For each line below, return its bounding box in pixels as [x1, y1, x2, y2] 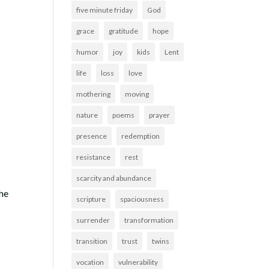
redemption [121, 131, 160, 141]
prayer [149, 110, 171, 119]
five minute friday [76, 5, 133, 14]
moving [125, 89, 150, 98]
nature [76, 110, 98, 119]
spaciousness [120, 195, 165, 204]
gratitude [109, 26, 139, 35]
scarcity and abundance [76, 174, 152, 183]
